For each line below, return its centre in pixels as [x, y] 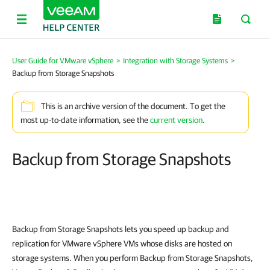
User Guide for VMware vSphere [63, 61]
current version [176, 120]
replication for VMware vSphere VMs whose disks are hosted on [122, 243]
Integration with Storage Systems [175, 61]
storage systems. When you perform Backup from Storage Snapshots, [133, 258]
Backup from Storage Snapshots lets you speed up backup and [121, 229]
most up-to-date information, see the [85, 120]
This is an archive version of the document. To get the [133, 106]
